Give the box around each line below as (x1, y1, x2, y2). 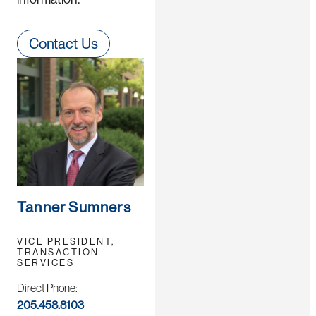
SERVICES (17, 257, 75, 268)
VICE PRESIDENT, (17, 236, 115, 247)
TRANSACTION (17, 246, 99, 257)
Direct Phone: (17, 281, 78, 294)
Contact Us (29, 35, 98, 53)
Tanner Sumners (17, 198, 131, 216)
